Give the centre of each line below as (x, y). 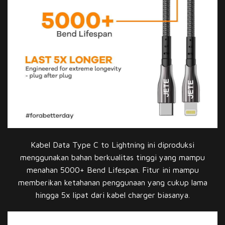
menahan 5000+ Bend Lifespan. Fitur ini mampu (113, 170)
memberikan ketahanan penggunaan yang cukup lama (113, 182)
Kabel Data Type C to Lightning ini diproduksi (113, 144)
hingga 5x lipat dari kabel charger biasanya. (113, 195)
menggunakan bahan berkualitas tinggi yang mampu (113, 157)
